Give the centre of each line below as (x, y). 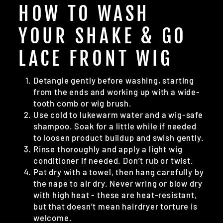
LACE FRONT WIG (96, 58)
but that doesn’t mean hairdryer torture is (115, 206)
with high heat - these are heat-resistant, (115, 195)
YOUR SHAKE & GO (103, 36)
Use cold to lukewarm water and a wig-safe (118, 115)
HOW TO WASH (84, 14)
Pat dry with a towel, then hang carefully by (119, 172)
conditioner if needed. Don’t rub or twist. (113, 161)
